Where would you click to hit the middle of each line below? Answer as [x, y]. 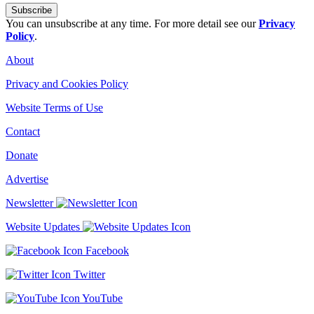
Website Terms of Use [54, 108]
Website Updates [44, 227]
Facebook [106, 251]
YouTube [101, 299]
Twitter [88, 275]
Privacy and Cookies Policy [67, 84]
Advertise [27, 179]
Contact [23, 132]
